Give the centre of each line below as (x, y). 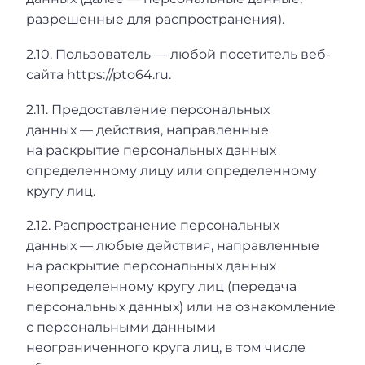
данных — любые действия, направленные (173, 246)
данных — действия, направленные (147, 130)
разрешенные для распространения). (155, 20)
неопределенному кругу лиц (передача (161, 287)
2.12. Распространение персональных (153, 226)
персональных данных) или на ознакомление (181, 307)
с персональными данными (121, 328)
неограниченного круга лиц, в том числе (166, 348)
